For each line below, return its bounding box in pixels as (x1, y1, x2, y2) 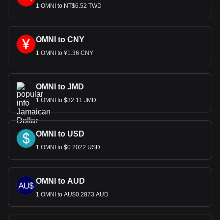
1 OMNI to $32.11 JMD (36, 97, 96, 104)
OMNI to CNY (36, 35, 84, 44)
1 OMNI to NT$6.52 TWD (36, 2, 102, 9)
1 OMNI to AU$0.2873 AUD (36, 191, 109, 198)
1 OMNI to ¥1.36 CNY (36, 50, 93, 56)
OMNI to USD (36, 130, 84, 138)
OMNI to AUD (36, 177, 85, 185)
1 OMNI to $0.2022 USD (36, 144, 100, 151)
